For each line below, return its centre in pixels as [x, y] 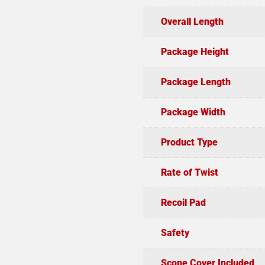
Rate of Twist [189, 172]
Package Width [193, 112]
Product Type [189, 142]
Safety [175, 232]
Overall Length [192, 21]
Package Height [195, 51]
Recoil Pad [183, 202]
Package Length [195, 82]
